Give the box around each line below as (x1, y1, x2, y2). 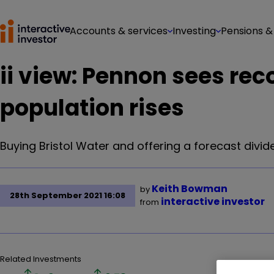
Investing (172, 24, 216, 38)
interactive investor (161, 194, 265, 209)
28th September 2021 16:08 (10, 190, 125, 201)
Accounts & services (70, 24, 168, 38)
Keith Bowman (152, 182, 228, 196)
